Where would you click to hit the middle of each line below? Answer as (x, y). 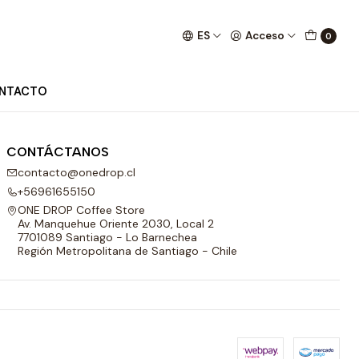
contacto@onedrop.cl (77, 173)
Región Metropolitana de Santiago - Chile (127, 250)
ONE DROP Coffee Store (81, 210)
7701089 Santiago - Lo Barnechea (107, 237)
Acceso (265, 36)
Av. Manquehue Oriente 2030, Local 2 (116, 223)
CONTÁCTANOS (58, 152)
